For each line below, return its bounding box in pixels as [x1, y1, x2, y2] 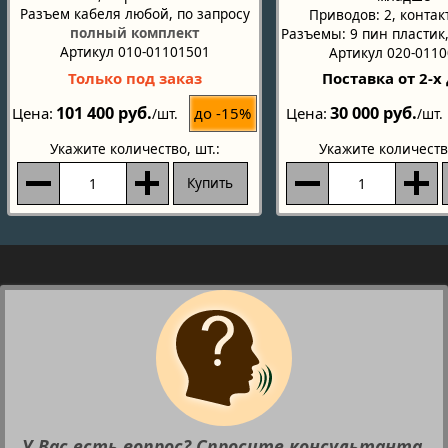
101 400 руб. [56, 102, 153, 125]
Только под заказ [67, 67, 202, 88]
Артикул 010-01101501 [59, 41, 210, 61]
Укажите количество [49, 138, 187, 158]
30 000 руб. [329, 102, 417, 125]
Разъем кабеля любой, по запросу [19, 3, 250, 23]
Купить [187, 173, 234, 193]
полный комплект [69, 22, 200, 42]
